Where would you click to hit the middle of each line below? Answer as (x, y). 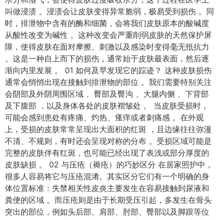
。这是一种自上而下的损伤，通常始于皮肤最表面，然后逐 (107, 59)
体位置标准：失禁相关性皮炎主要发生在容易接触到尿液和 (107, 188)
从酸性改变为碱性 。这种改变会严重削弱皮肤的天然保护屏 (108, 35)
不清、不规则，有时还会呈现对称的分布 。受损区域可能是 (108, 141)
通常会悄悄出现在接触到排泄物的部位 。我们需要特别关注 (108, 82)
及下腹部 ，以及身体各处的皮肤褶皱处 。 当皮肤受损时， (107, 106)
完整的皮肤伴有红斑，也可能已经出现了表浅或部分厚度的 (107, 153)
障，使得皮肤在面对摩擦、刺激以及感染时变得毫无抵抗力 (107, 47)
